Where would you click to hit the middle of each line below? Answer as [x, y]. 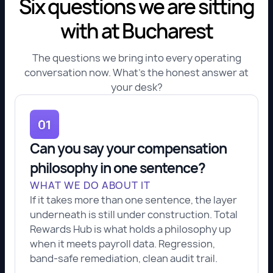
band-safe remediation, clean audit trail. [124, 258]
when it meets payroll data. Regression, [122, 244]
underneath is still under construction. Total [134, 214]
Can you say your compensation [128, 149]
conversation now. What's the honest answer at [136, 73]
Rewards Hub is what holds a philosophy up [130, 229]
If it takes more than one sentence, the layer [133, 200]
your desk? [136, 87]
